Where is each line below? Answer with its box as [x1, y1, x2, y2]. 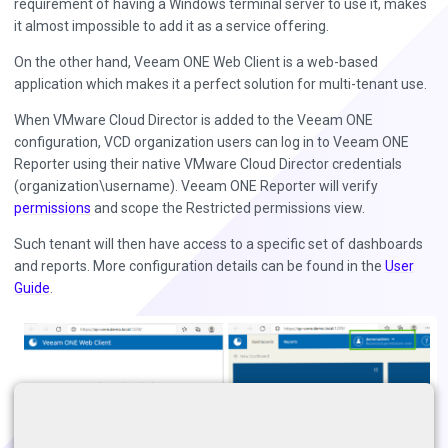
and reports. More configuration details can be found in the [14, 258, 385, 275]
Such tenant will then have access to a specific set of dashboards [14, 236, 423, 253]
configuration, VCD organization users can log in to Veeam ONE [14, 134, 409, 151]
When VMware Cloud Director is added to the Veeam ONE [14, 112, 373, 129]
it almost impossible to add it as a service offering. [14, 18, 329, 35]
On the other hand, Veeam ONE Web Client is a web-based [14, 54, 378, 71]
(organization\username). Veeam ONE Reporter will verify [14, 178, 378, 195]
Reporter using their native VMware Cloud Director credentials [14, 156, 402, 173]
